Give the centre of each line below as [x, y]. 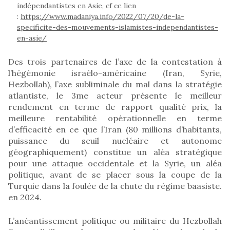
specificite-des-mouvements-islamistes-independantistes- [118, 27]
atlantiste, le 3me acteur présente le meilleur [115, 95]
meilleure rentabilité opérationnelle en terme [115, 118]
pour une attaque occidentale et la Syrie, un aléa [115, 163]
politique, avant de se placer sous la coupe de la [115, 174]
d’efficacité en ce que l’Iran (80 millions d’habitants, [115, 129]
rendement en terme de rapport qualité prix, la [115, 107]
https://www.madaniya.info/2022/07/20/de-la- [102, 16]
